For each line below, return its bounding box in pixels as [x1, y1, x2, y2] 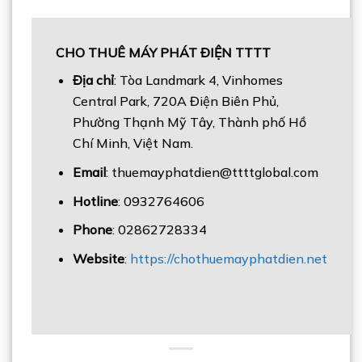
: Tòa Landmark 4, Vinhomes [113, 72, 283, 89]
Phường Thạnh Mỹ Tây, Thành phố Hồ [72, 114, 306, 131]
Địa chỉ [72, 72, 114, 89]
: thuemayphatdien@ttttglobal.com [105, 163, 318, 180]
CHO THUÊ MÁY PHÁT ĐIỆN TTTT [56, 44, 271, 61]
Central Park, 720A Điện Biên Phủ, [72, 93, 279, 110]
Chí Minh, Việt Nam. [72, 135, 193, 152]
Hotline [72, 192, 118, 209]
